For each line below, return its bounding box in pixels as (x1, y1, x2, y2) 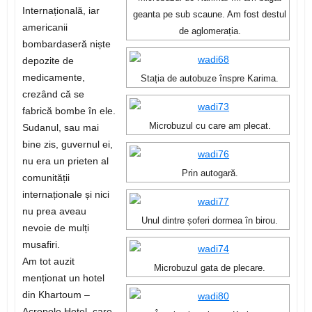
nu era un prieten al (22, 155, 109, 167)
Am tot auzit (22, 256, 75, 267)
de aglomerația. (178, 26, 241, 37)
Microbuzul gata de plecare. (154, 263, 266, 274)
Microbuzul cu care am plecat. (148, 121, 271, 132)
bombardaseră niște (22, 38, 111, 50)
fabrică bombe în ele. (22, 105, 116, 117)
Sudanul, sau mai (22, 122, 99, 134)
